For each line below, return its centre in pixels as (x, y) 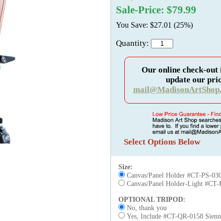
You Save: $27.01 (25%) (154, 25)
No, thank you (146, 208)
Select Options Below (162, 142)
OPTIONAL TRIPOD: (153, 200)
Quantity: (133, 43)
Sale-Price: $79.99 (156, 10)
